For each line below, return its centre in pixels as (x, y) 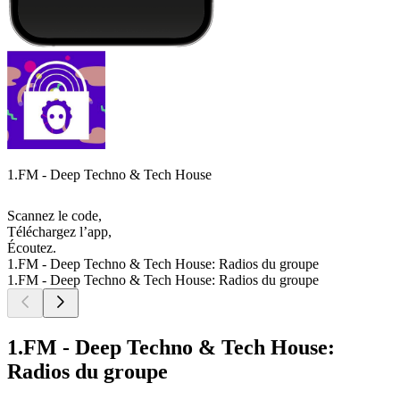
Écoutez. (32, 248)
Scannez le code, (54, 216)
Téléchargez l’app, (59, 232)
